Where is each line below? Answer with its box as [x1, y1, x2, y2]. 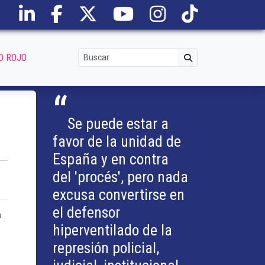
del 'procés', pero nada [53, 168, 188, 186]
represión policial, [53, 239, 159, 257]
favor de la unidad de [53, 132, 181, 150]
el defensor [53, 203, 120, 221]
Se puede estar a [67, 115, 169, 132]
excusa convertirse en [53, 186, 185, 203]
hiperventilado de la [53, 221, 172, 239]
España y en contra [53, 150, 169, 168]
